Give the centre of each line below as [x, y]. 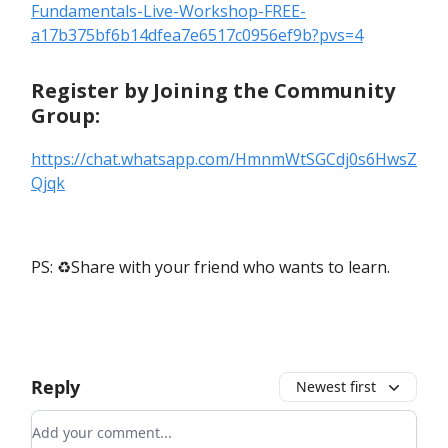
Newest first [336, 387]
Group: [65, 116]
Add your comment [104, 422]
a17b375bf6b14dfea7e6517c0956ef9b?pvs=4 [197, 35]
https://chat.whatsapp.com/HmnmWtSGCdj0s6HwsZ [224, 159]
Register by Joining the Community [213, 91]
